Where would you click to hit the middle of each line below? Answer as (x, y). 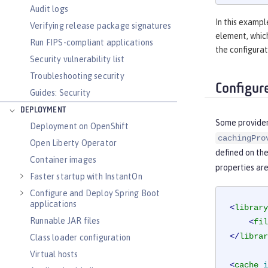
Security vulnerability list (77, 59)
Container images (63, 160)
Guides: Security (60, 93)
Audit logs (49, 9)
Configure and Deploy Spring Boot (95, 193)
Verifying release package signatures (101, 26)
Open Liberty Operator (74, 143)
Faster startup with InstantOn (86, 176)
